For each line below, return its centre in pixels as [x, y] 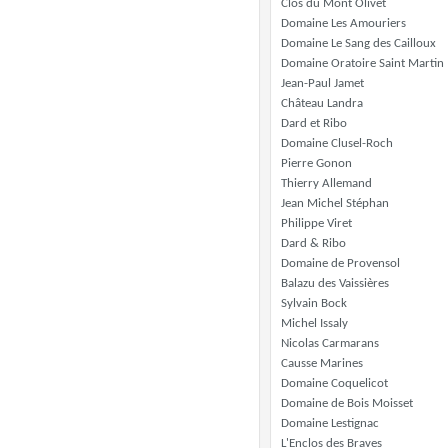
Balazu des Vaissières [335, 283]
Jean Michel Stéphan [335, 203]
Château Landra [322, 103]
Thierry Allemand [326, 183]
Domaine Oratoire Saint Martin [362, 63]
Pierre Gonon [316, 163]
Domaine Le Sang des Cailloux [358, 43]
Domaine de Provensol [340, 263]
